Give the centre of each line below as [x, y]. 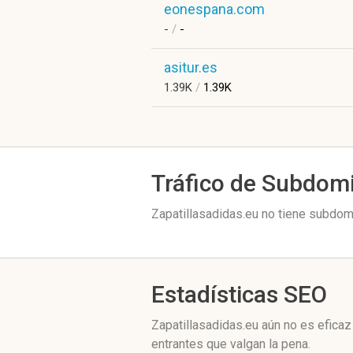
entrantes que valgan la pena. [231, 344]
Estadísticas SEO [239, 294]
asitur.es [191, 67]
